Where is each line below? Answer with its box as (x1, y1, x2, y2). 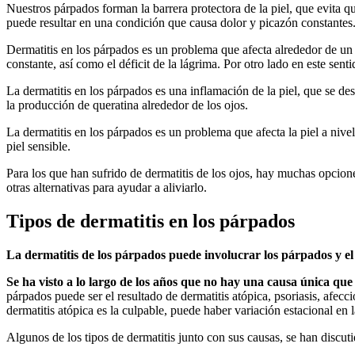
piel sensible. (6, 139, 71, 153)
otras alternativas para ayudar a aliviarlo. (6, 181, 207, 194)
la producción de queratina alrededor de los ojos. (6, 98, 248, 112)
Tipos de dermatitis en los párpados (6, 210, 295, 231)
